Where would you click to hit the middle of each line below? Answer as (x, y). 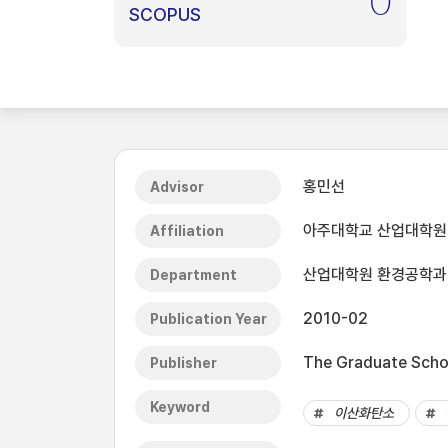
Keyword (180, 407)
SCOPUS (165, 14)
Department (193, 275)
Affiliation (187, 231)
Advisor (177, 187)
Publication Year (208, 319)
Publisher (183, 363)
